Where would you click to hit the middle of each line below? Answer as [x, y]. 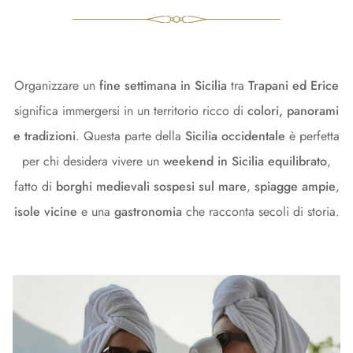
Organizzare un [57, 85]
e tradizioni [45, 136]
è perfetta [312, 136]
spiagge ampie [295, 186]
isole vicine [45, 211]
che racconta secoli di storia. [260, 211]
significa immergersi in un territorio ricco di [131, 110]
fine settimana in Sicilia [163, 85]
